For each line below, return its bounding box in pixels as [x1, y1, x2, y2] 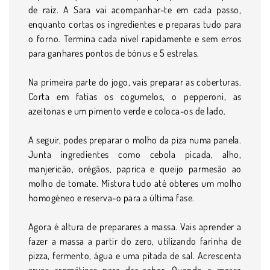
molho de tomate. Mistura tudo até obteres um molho [28, 177, 242, 189]
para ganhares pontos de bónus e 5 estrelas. [28, 46, 199, 59]
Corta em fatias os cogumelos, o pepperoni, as [28, 90, 242, 102]
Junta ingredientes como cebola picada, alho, [28, 148, 242, 160]
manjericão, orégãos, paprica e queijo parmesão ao [28, 162, 242, 175]
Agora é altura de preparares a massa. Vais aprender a [28, 220, 242, 233]
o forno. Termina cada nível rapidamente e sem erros [28, 32, 242, 45]
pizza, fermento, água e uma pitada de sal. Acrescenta [28, 249, 242, 262]
